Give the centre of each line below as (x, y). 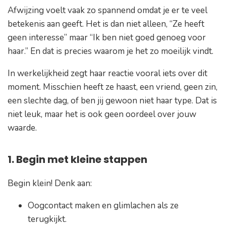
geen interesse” (38, 38)
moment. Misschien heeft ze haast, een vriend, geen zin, (112, 87)
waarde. (23, 128)
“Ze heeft (187, 24)
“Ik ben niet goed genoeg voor (148, 38)
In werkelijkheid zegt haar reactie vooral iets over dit (107, 74)
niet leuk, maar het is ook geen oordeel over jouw (102, 115)
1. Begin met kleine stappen (77, 160)
